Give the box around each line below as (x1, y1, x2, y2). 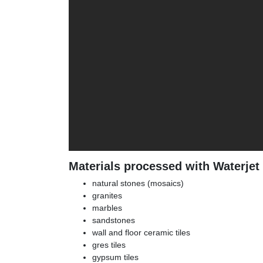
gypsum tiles (92, 252, 139, 262)
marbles (92, 203, 122, 213)
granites (92, 190, 122, 200)
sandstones (92, 215, 135, 225)
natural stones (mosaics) (92, 178, 184, 188)
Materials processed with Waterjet (69, 159, 259, 173)
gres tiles (92, 240, 126, 249)
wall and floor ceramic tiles (92, 227, 190, 237)
